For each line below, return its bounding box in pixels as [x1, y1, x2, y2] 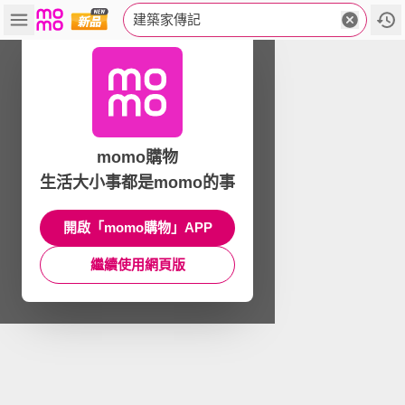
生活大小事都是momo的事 [40, 174, 235, 192]
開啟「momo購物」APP [62, 220, 212, 235]
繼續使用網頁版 [89, 257, 185, 272]
